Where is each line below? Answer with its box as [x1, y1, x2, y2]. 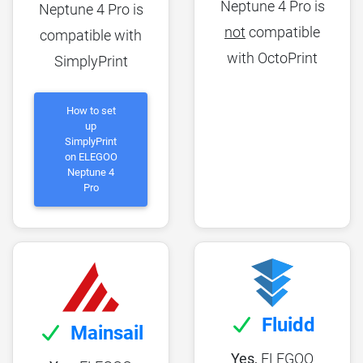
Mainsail [70, 321, 143, 344]
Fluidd [262, 313, 315, 336]
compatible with [40, 26, 142, 44]
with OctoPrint [227, 49, 318, 67]
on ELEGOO [64, 151, 117, 164]
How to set [66, 105, 116, 117]
